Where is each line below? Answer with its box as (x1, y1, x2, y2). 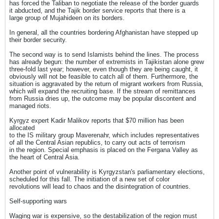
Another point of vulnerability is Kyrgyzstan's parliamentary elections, (9, 168, 205, 175)
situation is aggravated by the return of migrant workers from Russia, (9, 80, 203, 88)
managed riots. (9, 102, 51, 109)
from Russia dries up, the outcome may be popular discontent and (9, 95, 196, 102)
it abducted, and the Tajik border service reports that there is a (9, 7, 185, 14)
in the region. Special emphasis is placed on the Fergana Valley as (9, 146, 198, 153)
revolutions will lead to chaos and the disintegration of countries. (9, 183, 191, 190)
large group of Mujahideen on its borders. (9, 14, 125, 22)
